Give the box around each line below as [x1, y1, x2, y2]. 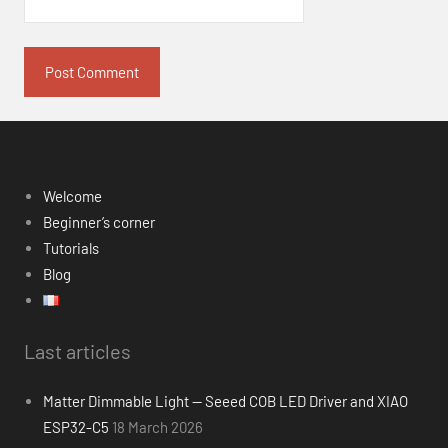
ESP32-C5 [42, 417, 109, 436]
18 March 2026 [111, 417, 203, 436]
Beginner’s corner [42, 213, 155, 232]
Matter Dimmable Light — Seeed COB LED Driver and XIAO [42, 391, 408, 410]
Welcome [42, 187, 102, 206]
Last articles [24, 339, 131, 364]
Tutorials [42, 239, 99, 258]
